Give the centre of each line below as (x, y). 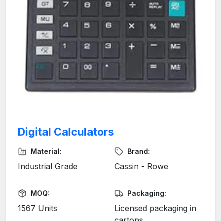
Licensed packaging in (155, 208)
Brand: (139, 151)
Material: (46, 151)
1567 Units (37, 208)
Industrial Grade (48, 166)
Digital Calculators (66, 132)
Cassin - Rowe (141, 166)
